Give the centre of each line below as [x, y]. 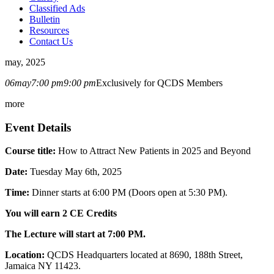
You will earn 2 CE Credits [61, 213]
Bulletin [45, 19]
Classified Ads [57, 8]
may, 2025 [25, 62]
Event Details [38, 127]
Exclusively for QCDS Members [159, 83]
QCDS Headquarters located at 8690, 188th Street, [144, 255]
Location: [25, 255]
